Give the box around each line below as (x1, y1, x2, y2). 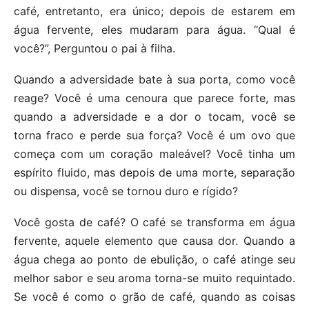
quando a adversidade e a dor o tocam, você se (14, 110, 295, 123)
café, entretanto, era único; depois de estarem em (14, 4, 295, 18)
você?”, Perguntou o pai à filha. (14, 41, 175, 55)
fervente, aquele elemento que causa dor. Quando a (14, 234, 295, 248)
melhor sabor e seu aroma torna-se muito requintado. (14, 271, 295, 285)
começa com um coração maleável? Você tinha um (14, 147, 295, 161)
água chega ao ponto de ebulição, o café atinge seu (14, 252, 295, 266)
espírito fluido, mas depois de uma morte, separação (14, 166, 295, 179)
